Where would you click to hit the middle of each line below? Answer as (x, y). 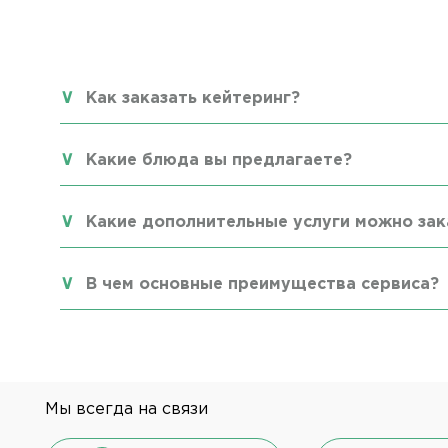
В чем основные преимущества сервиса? (262, 284)
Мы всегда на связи (126, 409)
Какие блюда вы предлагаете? (219, 160)
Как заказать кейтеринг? (193, 98)
